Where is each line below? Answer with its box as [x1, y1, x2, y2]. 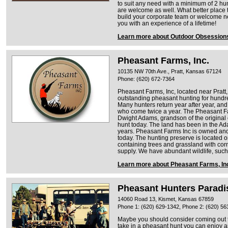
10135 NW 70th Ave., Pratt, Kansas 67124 [118, 68, 221, 74]
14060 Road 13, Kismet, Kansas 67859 [118, 195, 214, 202]
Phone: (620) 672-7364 [118, 75, 175, 82]
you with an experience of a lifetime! [118, 20, 216, 26]
